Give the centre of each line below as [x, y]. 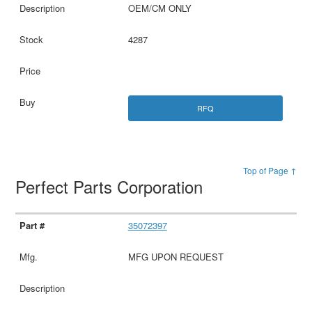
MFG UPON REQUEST [175, 257]
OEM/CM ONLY [159, 8]
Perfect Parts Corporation [112, 187]
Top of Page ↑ [270, 171]
